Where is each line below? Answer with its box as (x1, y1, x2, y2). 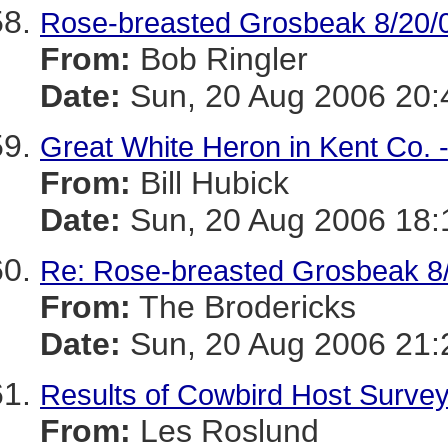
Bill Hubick (131, 165, 289, 201)
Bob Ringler (131, 41, 308, 77)
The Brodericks (131, 289, 356, 325)
